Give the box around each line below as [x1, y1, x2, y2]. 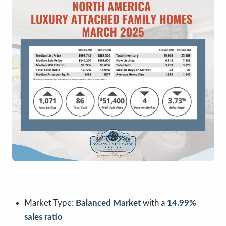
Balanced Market [76, 198, 141, 207]
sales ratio [24, 212, 63, 221]
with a [141, 198, 167, 207]
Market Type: [24, 198, 76, 207]
